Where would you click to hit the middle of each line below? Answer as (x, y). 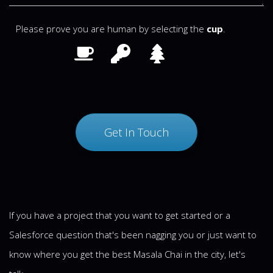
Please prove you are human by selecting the (110, 29)
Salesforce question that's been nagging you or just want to (133, 235)
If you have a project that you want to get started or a (120, 215)
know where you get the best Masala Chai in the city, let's (127, 254)
